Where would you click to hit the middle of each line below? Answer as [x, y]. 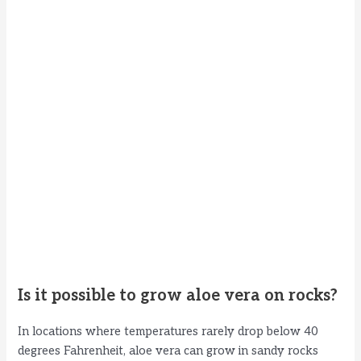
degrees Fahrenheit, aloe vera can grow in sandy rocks [168, 351]
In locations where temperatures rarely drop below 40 [168, 332]
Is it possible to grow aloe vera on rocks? [178, 296]
